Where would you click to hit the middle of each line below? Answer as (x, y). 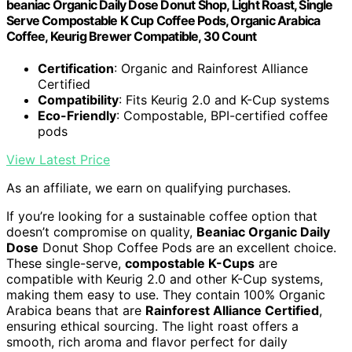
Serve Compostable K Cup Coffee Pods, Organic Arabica (163, 20)
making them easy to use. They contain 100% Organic (166, 295)
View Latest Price (58, 160)
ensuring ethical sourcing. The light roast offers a (152, 326)
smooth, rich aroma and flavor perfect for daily (147, 342)
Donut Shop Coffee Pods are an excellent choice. (187, 248)
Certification (76, 69)
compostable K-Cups (190, 264)
